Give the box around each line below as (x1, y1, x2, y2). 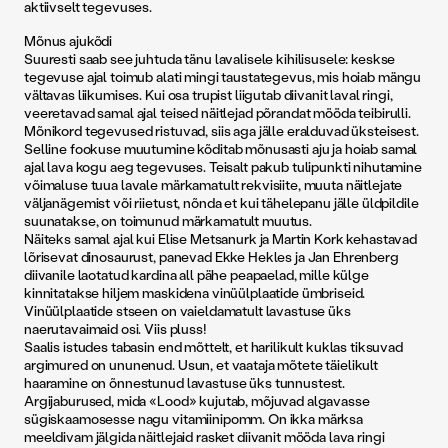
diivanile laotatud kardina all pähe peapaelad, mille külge (24, 265, 369, 285)
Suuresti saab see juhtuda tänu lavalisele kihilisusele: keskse (24, 49, 396, 69)
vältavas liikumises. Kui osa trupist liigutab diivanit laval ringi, (24, 85, 393, 105)
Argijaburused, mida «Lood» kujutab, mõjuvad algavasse (24, 391, 370, 411)
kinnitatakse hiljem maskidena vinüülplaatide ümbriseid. (24, 283, 366, 303)
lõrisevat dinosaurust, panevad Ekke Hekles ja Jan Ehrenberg (24, 247, 399, 267)
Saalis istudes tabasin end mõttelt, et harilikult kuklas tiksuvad (24, 337, 403, 357)
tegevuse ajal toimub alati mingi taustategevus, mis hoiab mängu (24, 67, 422, 87)
